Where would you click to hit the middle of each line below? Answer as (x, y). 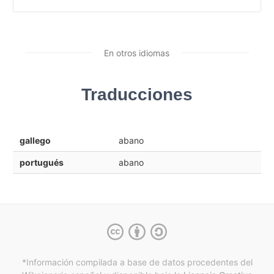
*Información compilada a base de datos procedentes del (137, 262)
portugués (41, 162)
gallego (35, 140)
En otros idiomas (137, 53)
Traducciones (137, 94)
